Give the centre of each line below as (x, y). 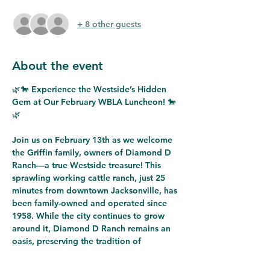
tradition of (120, 241)
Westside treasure (105, 165)
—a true (53, 165)
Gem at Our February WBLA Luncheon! (89, 102)
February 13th (82, 140)
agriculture (33, 254)
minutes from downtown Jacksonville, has (96, 190)
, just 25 (151, 178)
